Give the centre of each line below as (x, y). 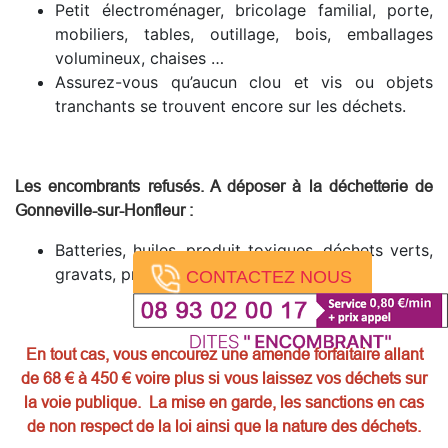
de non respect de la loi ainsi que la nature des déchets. (224, 425)
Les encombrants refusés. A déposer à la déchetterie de (224, 185)
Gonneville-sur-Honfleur (100, 209)
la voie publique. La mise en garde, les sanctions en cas (224, 401)
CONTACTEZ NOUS (269, 277)
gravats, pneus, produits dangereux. (191, 273)
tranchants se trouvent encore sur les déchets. (230, 105)
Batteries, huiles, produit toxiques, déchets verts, (244, 249)
